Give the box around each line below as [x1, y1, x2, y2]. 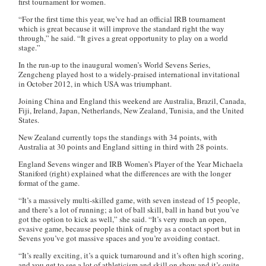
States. [18, 115, 40, 125]
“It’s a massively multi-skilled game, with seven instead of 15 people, [18, 195, 240, 205]
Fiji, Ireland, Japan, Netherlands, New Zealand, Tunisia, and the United [18, 105, 245, 116]
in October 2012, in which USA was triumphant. [18, 78, 172, 89]
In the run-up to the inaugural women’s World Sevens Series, [18, 59, 211, 70]
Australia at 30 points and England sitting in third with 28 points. [18, 141, 229, 152]
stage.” [18, 42, 41, 53]
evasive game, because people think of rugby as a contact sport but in [18, 223, 241, 234]
